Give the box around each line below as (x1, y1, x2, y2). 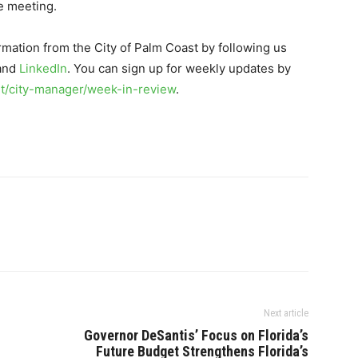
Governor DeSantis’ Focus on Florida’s (84, 327, 308, 344)
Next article (264, 308, 308, 320)
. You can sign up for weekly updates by (67, 61, 291, 77)
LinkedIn (19, 61, 67, 77)
